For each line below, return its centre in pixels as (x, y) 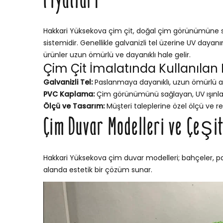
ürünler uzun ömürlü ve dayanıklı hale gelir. (117, 55)
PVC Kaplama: (69, 94)
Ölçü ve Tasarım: (74, 106)
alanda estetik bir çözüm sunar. (98, 170)
